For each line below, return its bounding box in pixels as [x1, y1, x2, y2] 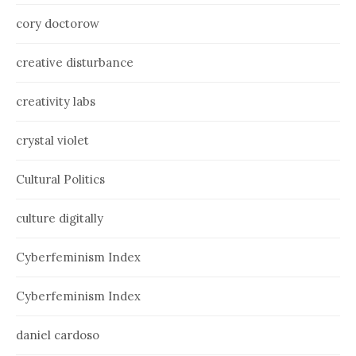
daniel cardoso [16, 327, 99, 343]
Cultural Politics [16, 172, 105, 188]
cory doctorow [16, 16, 99, 32]
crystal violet [16, 133, 89, 149]
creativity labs [16, 94, 95, 110]
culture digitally [16, 211, 103, 226]
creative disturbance [16, 55, 133, 71]
